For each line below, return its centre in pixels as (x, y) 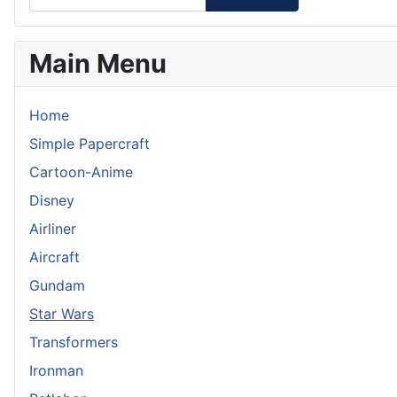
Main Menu (98, 64)
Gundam (57, 286)
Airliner (53, 229)
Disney (52, 201)
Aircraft (54, 257)
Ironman (56, 371)
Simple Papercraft (90, 144)
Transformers (74, 343)
